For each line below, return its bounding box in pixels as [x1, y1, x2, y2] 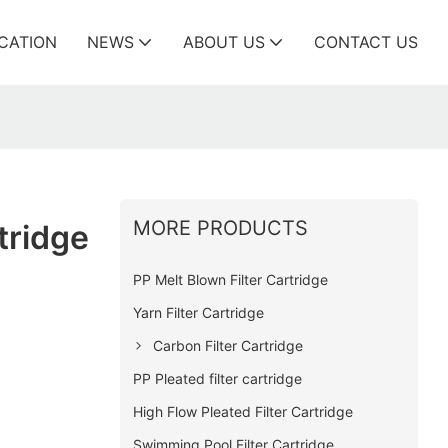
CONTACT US [314, 32, 418, 52]
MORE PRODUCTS [132, 215, 308, 240]
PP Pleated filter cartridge [132, 369, 302, 387]
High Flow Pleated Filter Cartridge [132, 402, 353, 420]
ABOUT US [183, 32, 265, 52]
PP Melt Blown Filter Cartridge [132, 270, 328, 288]
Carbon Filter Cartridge [152, 336, 303, 354]
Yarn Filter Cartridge [132, 303, 264, 321]
